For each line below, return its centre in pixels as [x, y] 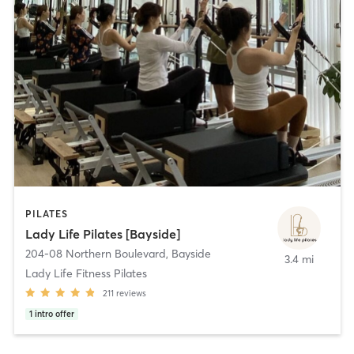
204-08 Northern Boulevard [95, 254]
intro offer [54, 314]
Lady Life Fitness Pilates [86, 274]
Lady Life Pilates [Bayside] [102, 234]
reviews [131, 294]
